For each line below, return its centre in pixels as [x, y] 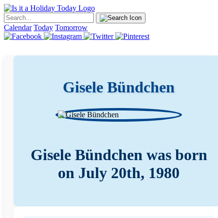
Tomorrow [71, 27]
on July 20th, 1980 [119, 173]
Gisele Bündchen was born [119, 154]
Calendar [18, 27]
